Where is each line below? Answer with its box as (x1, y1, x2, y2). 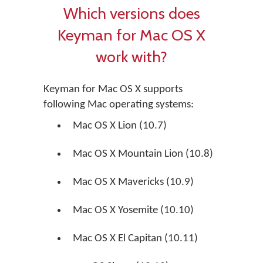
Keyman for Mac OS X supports (43, 84, 183, 95)
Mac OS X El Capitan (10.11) (73, 233, 198, 244)
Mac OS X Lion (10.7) (73, 120, 167, 131)
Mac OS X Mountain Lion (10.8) (73, 149, 213, 160)
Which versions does (63, 4, 200, 23)
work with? (96, 47, 167, 66)
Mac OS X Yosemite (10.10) (73, 205, 194, 216)
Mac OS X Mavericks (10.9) (73, 177, 194, 188)
